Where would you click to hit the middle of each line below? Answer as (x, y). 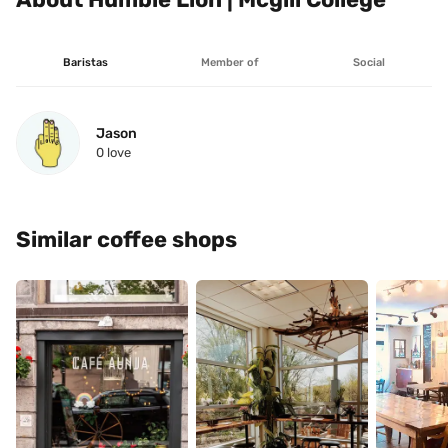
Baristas (85, 62)
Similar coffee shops (126, 239)
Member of (230, 62)
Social (369, 62)
